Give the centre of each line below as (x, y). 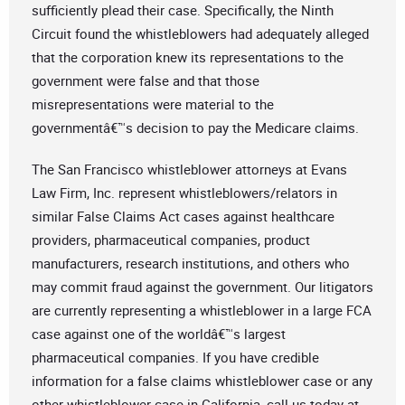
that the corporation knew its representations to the (188, 57)
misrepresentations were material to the (153, 104)
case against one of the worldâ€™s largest (159, 334)
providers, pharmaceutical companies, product (171, 240)
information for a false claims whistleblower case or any (202, 381)
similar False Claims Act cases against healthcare (183, 217)
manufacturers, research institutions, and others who (191, 264)
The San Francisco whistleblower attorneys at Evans (189, 170)
